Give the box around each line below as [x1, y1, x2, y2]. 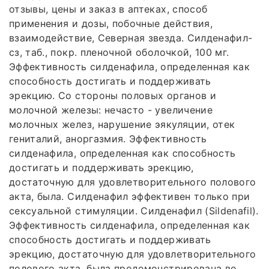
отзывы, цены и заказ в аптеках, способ [9, 3, 208, 16]
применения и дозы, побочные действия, [9, 17, 213, 30]
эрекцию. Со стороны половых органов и [9, 89, 216, 102]
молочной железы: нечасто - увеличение [9, 104, 213, 116]
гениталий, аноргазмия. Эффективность [9, 133, 207, 145]
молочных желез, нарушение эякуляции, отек [9, 118, 235, 131]
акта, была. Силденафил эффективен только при [9, 190, 250, 203]
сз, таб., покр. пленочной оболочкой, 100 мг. [9, 46, 229, 59]
